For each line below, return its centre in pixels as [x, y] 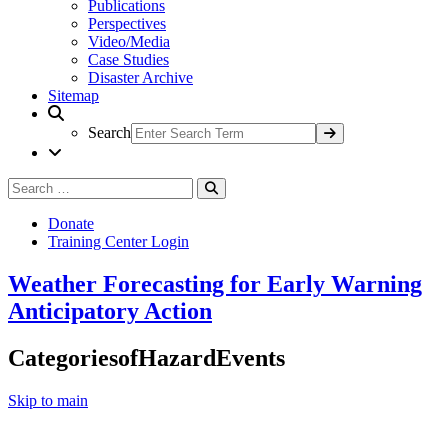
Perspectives [127, 23]
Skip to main [48, 400]
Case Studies [128, 59]
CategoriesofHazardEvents [146, 357]
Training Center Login [118, 241]
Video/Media [129, 41]
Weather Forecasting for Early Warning [215, 283]
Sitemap [73, 95]
